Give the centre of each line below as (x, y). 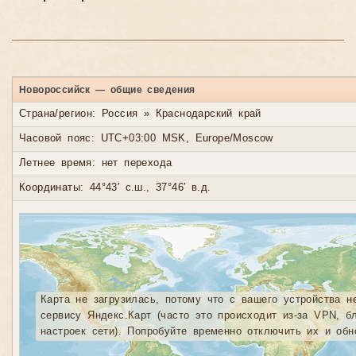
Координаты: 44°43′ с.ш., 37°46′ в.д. (115, 188)
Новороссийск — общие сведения (107, 90)
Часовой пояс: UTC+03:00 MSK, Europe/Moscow (146, 139)
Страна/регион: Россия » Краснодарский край (140, 114)
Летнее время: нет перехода (96, 163)
